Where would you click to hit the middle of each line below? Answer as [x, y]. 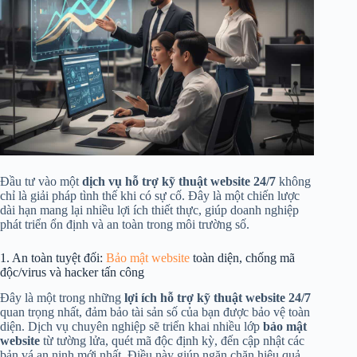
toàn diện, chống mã [242, 257]
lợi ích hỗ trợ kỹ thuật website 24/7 [218, 298]
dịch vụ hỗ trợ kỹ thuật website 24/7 [179, 181]
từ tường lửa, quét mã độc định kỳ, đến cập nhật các [172, 341]
